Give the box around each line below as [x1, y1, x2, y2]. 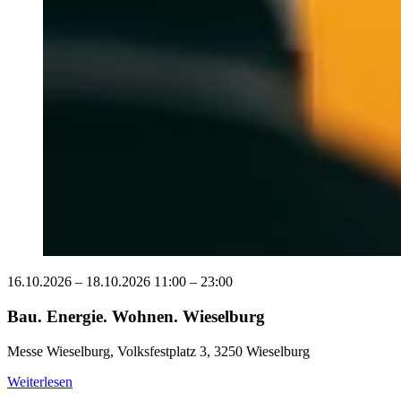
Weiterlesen [7, 373, 73, 389]
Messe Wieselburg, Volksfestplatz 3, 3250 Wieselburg [7, 343, 310, 359]
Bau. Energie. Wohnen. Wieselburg [7, 307, 265, 327]
